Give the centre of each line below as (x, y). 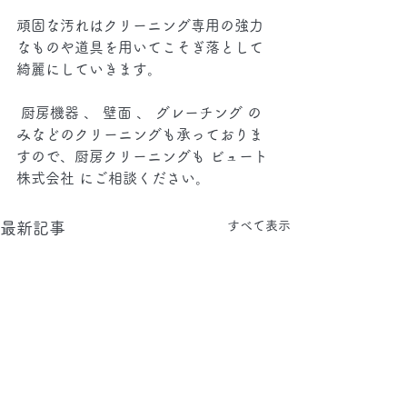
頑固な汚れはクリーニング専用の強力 (140, 25)
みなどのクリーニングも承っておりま (140, 134)
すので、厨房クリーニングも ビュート (142, 156)
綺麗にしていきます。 (89, 69)
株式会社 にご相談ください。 (113, 178)
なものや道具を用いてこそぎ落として (140, 47)
